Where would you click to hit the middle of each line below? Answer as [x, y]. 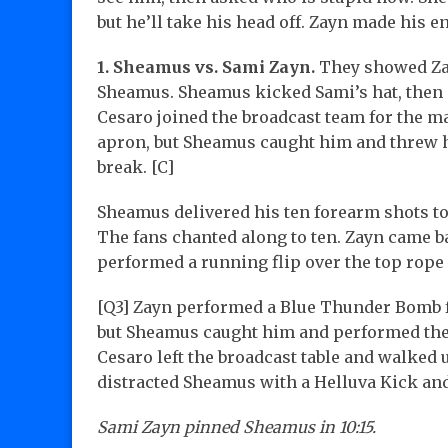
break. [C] [135, 167]
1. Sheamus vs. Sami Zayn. [206, 67]
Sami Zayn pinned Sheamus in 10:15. [236, 427]
